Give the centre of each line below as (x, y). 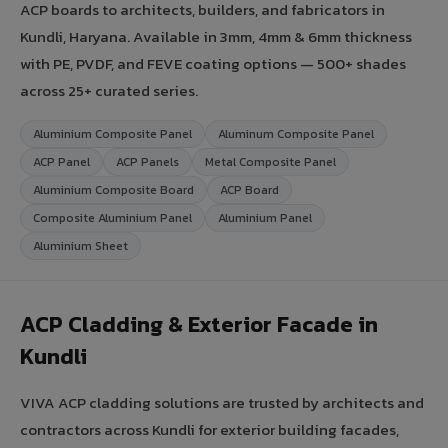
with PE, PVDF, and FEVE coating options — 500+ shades (213, 63)
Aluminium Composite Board (113, 189)
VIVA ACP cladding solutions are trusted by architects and (222, 402)
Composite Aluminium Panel (112, 217)
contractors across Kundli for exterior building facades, (209, 429)
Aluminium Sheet (80, 245)
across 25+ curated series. (109, 90)
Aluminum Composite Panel (296, 133)
